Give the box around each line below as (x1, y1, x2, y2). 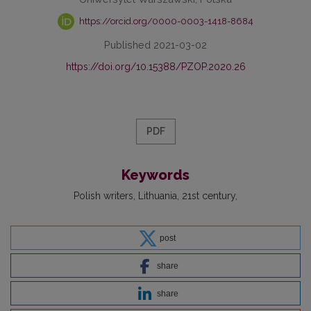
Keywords (121, 167, 190, 184)
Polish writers (74, 190, 133, 202)
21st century (182, 190, 235, 202)
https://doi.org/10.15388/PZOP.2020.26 (65, 61, 246, 73)
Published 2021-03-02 (104, 39, 207, 51)
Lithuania (138, 190, 177, 202)
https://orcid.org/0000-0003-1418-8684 (76, 15, 253, 26)
